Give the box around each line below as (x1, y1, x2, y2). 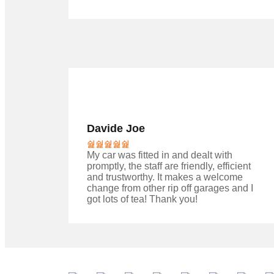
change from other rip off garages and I (87, 183, 253, 194)
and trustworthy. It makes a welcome (87, 172, 243, 183)
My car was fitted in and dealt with (87, 150, 232, 161)
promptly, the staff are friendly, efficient (87, 161, 251, 172)
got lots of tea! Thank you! (87, 194, 198, 205)
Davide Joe (87, 122, 145, 135)
